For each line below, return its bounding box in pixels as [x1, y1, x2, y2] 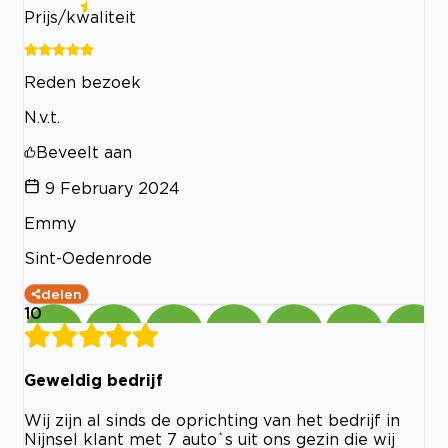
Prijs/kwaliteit [24, 7, 136, 26]
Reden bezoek [24, 72, 141, 91]
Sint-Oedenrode [24, 248, 152, 267]
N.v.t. [24, 107, 60, 126]
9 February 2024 [45, 178, 180, 197]
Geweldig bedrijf [24, 370, 163, 389]
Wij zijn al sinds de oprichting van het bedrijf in [24, 411, 400, 430]
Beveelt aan [36, 142, 132, 161]
